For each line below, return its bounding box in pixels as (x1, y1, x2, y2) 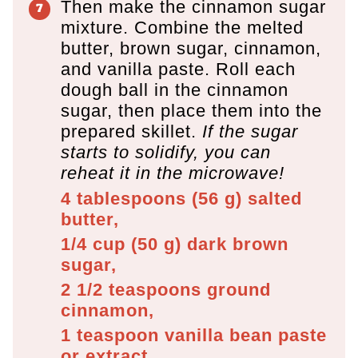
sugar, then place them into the (61, 100, 322, 121)
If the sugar (202, 121, 298, 141)
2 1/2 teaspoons (61, 279, 201, 300)
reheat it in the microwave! (61, 162, 284, 183)
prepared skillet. (61, 121, 202, 141)
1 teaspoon (61, 324, 159, 345)
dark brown (181, 233, 288, 254)
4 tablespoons (61, 188, 186, 209)
